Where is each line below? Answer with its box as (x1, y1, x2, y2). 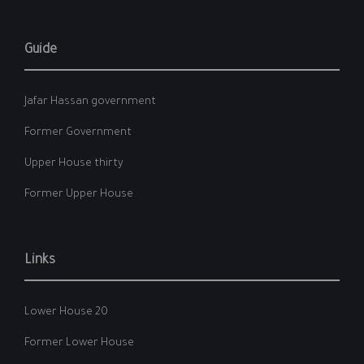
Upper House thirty (24, 158, 123, 170)
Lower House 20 (24, 306, 108, 318)
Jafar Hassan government (24, 96, 156, 108)
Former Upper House (24, 188, 133, 201)
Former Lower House (24, 337, 134, 349)
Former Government (24, 127, 132, 139)
